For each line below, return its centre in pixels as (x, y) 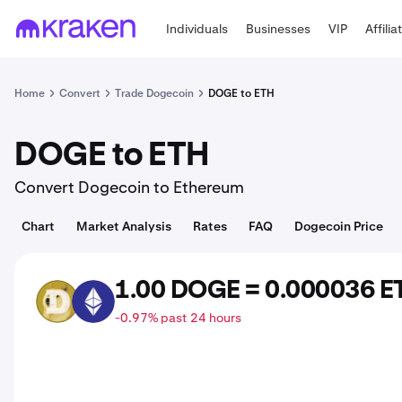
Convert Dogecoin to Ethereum (129, 187)
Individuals (197, 28)
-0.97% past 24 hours (178, 318)
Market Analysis (124, 226)
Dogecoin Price (339, 226)
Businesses (279, 28)
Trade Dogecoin (154, 93)
